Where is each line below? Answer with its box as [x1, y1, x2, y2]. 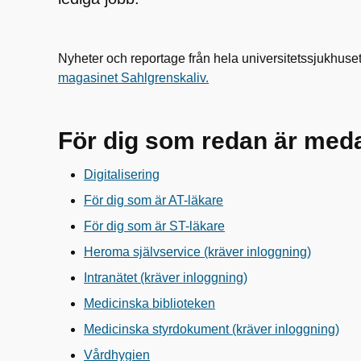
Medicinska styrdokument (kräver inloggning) [84, 322, 339, 336]
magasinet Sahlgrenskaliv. [58, 71, 209, 85]
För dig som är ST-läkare [84, 219, 225, 233]
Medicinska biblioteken [84, 297, 215, 310]
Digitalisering [84, 168, 160, 181]
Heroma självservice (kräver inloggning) [84, 245, 311, 259]
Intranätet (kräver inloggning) [84, 271, 247, 284]
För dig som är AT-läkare [84, 193, 223, 207]
